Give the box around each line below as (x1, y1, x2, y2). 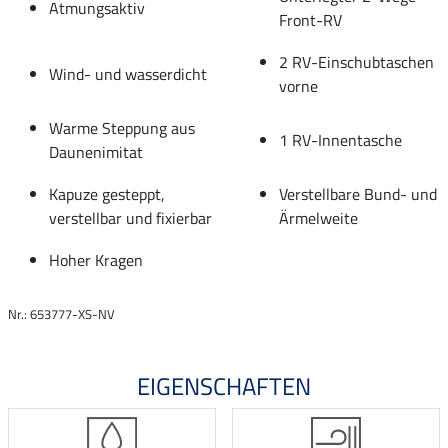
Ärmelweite (279, 205, 358, 230)
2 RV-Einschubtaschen (279, 49, 434, 74)
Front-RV (279, 7, 342, 32)
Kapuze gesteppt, (49, 181, 165, 206)
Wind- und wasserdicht (49, 61, 207, 86)
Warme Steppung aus (49, 115, 195, 140)
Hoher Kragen (49, 247, 143, 272)
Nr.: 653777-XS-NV (8, 303, 115, 324)
